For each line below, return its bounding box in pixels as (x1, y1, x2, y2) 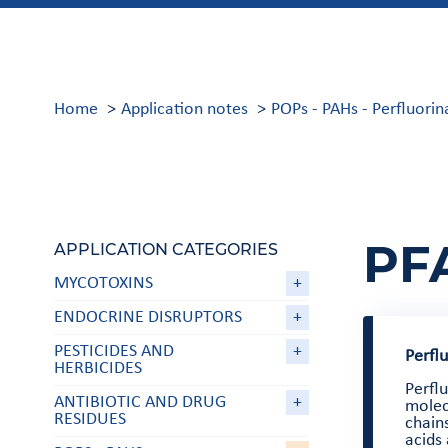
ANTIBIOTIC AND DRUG (53, 394, 226, 412)
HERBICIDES (53, 360, 142, 378)
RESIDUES (53, 411, 126, 429)
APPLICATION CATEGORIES (53, 238, 278, 259)
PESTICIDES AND (53, 343, 174, 361)
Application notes (120, 100, 248, 118)
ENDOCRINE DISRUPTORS (53, 309, 242, 327)
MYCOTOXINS (53, 275, 153, 293)
